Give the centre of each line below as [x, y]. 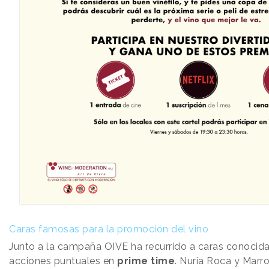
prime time [146, 261]
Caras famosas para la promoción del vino [109, 229]
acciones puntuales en [63, 261]
